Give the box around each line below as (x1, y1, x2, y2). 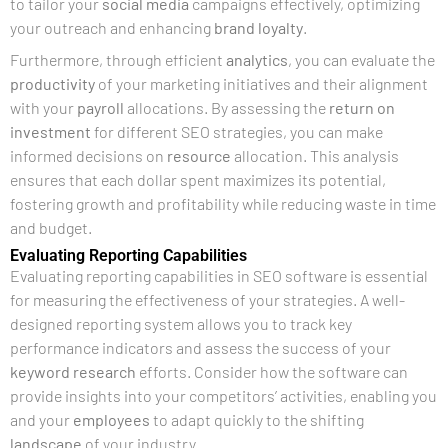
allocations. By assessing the (124, 98, 329, 117)
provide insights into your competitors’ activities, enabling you (10, 386, 437, 405)
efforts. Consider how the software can (136, 362, 408, 381)
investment (10, 122, 91, 141)
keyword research (10, 362, 136, 381)
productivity (10, 74, 95, 93)
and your (10, 410, 73, 429)
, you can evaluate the (288, 50, 435, 69)
